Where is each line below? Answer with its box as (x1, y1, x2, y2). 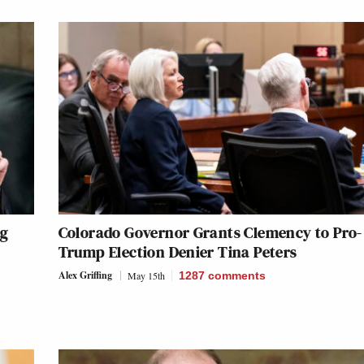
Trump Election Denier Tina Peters (58, 240, 297, 264)
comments (207, 269, 266, 283)
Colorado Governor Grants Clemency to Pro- (58, 221, 362, 245)
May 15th (127, 269, 165, 283)
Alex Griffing (58, 268, 112, 283)
